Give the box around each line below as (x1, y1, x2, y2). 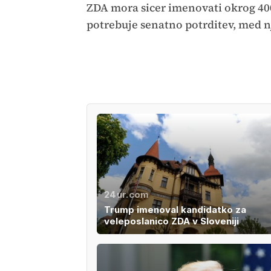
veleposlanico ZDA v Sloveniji (103, 215, 239, 227)
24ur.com (103, 189, 149, 201)
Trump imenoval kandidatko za (103, 204, 246, 216)
